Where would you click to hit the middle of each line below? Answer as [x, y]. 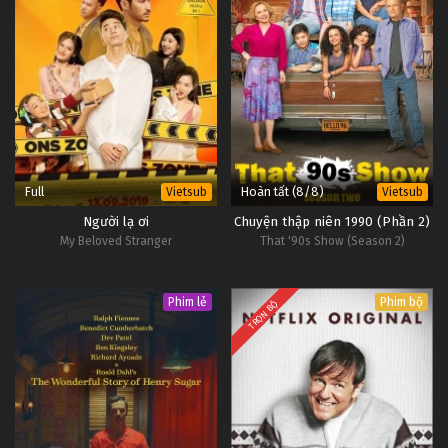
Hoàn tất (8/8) [282, 191]
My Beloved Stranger [116, 240]
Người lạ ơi [116, 221]
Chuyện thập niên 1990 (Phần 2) [332, 221]
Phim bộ [401, 301]
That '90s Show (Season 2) [332, 240]
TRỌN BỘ [263, 314]
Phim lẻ [187, 301]
